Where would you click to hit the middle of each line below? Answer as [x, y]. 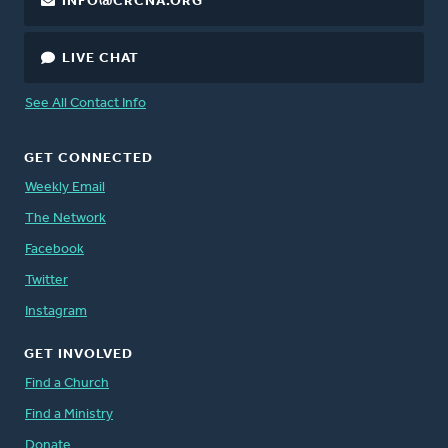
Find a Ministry [69, 414]
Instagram [56, 311]
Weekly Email [65, 187]
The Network [65, 218]
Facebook [54, 249]
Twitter [46, 280]
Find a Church [67, 383]
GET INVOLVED [78, 354]
